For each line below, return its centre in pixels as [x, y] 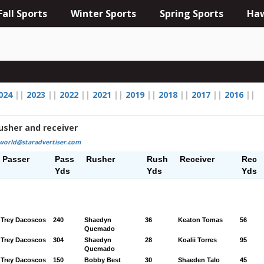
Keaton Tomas [200, 220]
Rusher [100, 159]
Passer [16, 159]
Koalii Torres [197, 240]
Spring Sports [192, 14]
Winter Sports [104, 14]
